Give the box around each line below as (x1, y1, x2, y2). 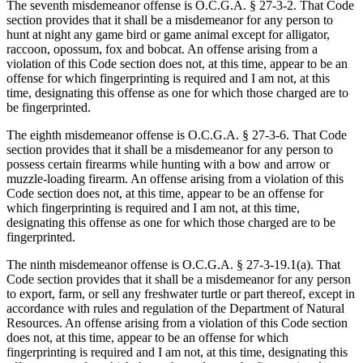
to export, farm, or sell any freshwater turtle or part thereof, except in (6, 287, 355, 301)
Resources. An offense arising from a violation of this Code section (6, 316, 348, 331)
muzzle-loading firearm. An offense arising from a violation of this (6, 172, 344, 186)
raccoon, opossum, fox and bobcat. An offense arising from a (6, 42, 318, 57)
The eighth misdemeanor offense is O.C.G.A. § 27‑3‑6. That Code (6, 128, 347, 143)
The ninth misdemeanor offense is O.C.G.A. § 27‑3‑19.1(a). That (6, 258, 340, 272)
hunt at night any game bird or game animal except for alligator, (6, 28, 330, 42)
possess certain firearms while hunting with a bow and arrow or (6, 157, 330, 172)
